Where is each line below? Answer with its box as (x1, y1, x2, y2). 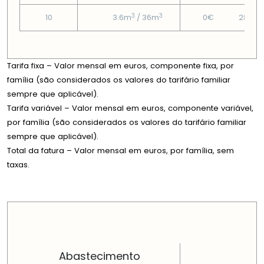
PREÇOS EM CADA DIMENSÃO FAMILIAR (5, 183, 197, 198)
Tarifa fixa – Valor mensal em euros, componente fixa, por (7, 60, 234, 72)
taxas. (7, 159, 29, 171)
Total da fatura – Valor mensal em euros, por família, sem (7, 145, 234, 157)
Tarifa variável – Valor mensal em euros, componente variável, (7, 103, 253, 114)
